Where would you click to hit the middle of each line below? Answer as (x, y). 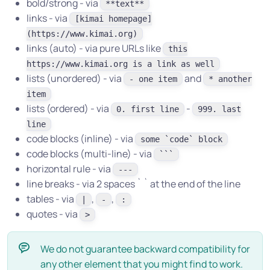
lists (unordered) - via (75, 78)
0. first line (148, 109)
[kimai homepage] (113, 19)
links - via (48, 18)
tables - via (51, 199)
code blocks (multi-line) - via (90, 154)
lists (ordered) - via (69, 108)
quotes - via (53, 214)
